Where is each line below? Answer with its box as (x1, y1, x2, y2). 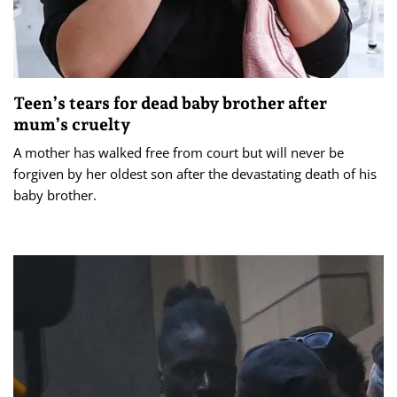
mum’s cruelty (13, 113, 130, 134)
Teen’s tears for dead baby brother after (13, 92, 327, 113)
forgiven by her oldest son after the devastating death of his (13, 164, 377, 183)
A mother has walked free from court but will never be (13, 143, 344, 161)
